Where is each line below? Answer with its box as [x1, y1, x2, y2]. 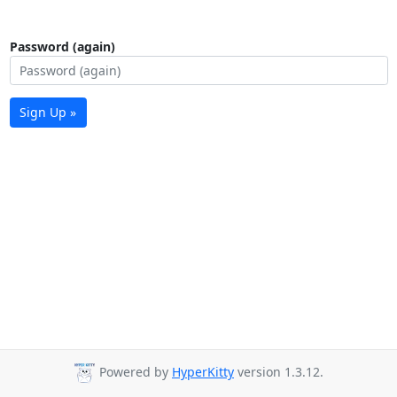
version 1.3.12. [234, 363, 323, 381]
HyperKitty [172, 363, 234, 381]
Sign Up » [19, 104, 76, 121]
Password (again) [9, 37, 115, 55]
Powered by [96, 363, 172, 381]
